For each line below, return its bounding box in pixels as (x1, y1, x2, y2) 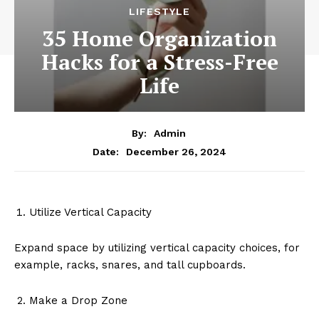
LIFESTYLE (129, 6, 190, 18)
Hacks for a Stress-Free (41, 48, 278, 77)
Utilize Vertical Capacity (29, 205, 152, 219)
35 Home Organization (42, 24, 277, 53)
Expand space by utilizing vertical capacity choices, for (14, 241, 300, 254)
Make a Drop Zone (29, 293, 127, 307)
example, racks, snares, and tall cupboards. (14, 258, 246, 271)
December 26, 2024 (126, 145, 226, 157)
